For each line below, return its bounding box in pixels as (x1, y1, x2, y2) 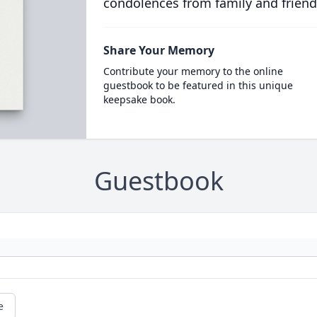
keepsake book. (103, 93, 175, 106)
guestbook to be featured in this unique (103, 79, 293, 92)
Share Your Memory (103, 42, 214, 58)
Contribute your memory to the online (103, 64, 283, 78)
